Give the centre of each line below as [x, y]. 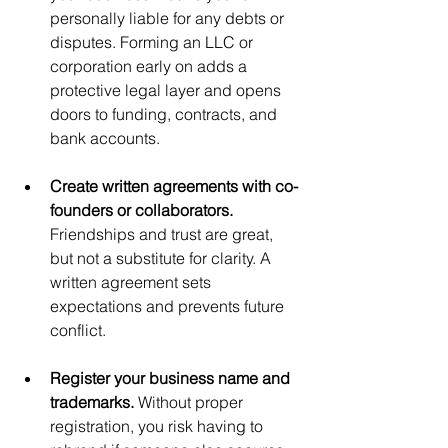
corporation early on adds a [150, 66]
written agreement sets [132, 282]
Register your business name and [172, 378]
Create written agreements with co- [174, 186]
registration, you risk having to [158, 426]
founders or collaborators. [143, 210]
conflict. [78, 330]
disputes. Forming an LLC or [153, 42]
